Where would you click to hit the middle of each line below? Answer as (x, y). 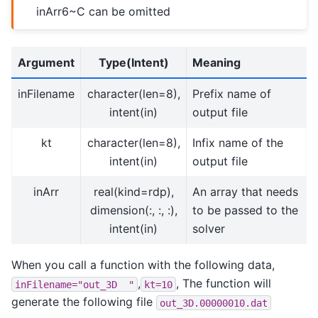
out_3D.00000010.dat (214, 303)
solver (209, 229)
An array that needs (245, 192)
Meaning (216, 63)
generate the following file (84, 302)
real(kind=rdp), (133, 192)
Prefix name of (232, 94)
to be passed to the (245, 210)
